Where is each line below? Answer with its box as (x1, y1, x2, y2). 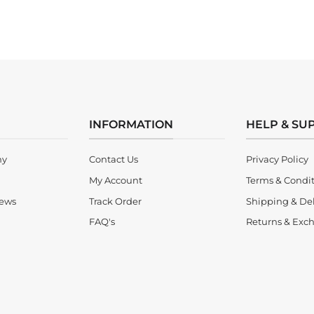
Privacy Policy (246, 153, 308, 165)
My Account (89, 174, 142, 186)
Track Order (89, 195, 142, 207)
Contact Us (89, 153, 138, 165)
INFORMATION (89, 116, 173, 131)
